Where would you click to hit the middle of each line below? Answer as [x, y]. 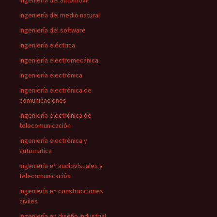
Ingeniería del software [53, 30]
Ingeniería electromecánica [59, 60]
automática [36, 151]
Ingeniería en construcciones [61, 191]
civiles [29, 201]
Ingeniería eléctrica [47, 45]
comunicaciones [43, 100]
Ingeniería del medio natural [60, 15]
